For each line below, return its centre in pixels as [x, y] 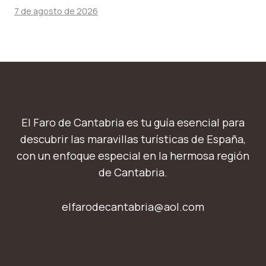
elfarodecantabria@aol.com [133, 207]
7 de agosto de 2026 [56, 11]
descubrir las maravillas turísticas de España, [133, 139]
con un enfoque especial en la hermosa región [133, 156]
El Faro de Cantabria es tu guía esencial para [133, 123]
